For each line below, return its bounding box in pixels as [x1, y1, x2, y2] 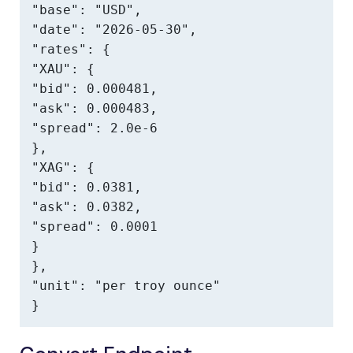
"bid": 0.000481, [32, 81, 158, 96]
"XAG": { [32, 160, 95, 175]
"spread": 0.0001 [32, 219, 158, 234]
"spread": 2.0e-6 [32, 121, 158, 136]
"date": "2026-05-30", [32, 22, 197, 37]
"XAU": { [32, 61, 95, 76]
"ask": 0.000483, [32, 101, 158, 116]
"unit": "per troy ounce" [32, 278, 221, 293]
